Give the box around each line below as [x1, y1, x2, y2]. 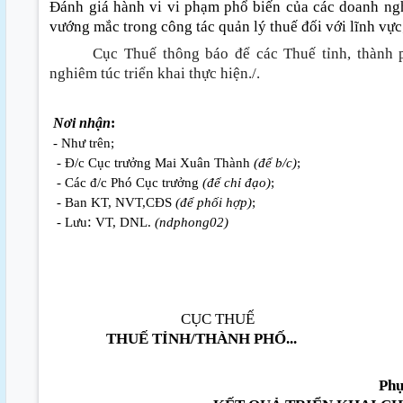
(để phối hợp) [175, 195, 253, 210]
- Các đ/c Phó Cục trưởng [53, 175, 203, 191]
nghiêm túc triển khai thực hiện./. [49, 64, 264, 82]
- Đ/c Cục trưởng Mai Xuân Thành [53, 156, 255, 171]
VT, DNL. [92, 215, 156, 230]
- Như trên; [53, 136, 115, 151]
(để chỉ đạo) [202, 175, 272, 191]
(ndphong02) [155, 215, 229, 230]
